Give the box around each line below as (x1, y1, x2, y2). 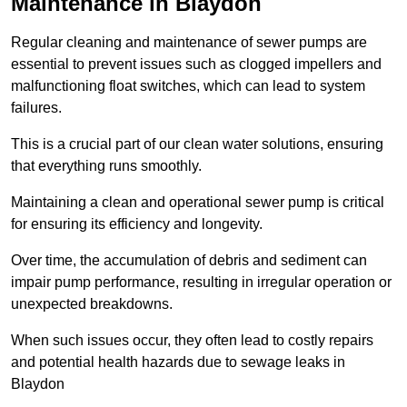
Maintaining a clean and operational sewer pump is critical (11, 194, 384, 211)
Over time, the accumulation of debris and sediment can (11, 253, 367, 269)
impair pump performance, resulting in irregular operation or (11, 274, 392, 291)
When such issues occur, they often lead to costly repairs (11, 333, 373, 349)
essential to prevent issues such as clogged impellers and (11, 56, 382, 73)
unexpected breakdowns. (11, 296, 173, 313)
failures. (11, 100, 62, 116)
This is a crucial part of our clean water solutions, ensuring (11, 136, 383, 153)
